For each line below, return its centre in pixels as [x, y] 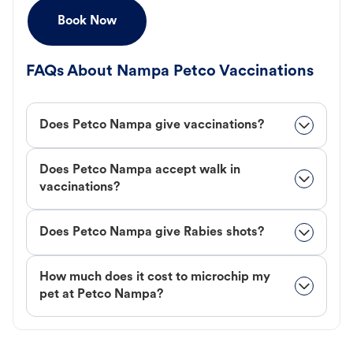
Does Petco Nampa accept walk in [140, 171]
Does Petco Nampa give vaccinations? [152, 126]
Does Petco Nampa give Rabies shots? [152, 233]
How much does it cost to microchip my [155, 278]
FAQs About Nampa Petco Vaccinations [170, 72]
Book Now [87, 22]
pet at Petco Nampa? [101, 295]
